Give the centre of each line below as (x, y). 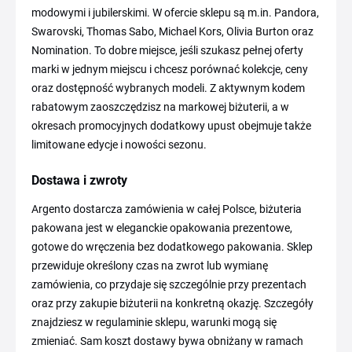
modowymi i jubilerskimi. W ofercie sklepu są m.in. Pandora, (175, 12)
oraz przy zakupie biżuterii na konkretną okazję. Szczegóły (172, 303)
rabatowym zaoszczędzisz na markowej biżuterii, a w (160, 106)
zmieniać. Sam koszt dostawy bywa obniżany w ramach (167, 341)
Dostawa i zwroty (79, 180)
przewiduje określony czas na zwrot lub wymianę (150, 265)
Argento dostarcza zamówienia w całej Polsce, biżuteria (167, 209)
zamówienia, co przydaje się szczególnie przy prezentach (169, 284)
